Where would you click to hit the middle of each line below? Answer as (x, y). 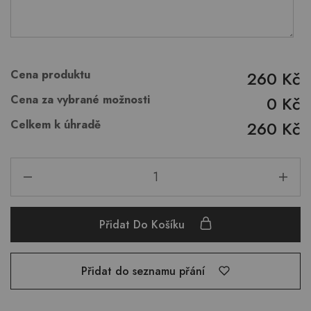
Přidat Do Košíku (143, 224)
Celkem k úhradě (56, 124)
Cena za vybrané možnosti (80, 99)
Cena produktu (50, 74)
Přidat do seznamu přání (143, 271)
